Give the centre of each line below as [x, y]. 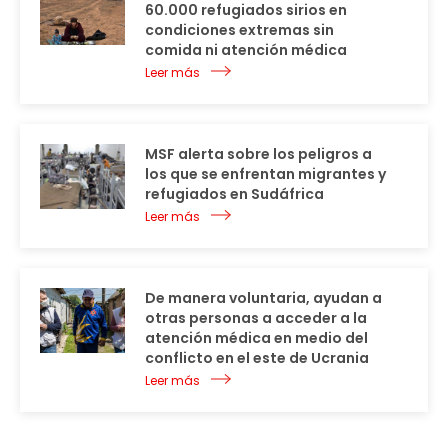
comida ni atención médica [246, 50]
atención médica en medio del [256, 338]
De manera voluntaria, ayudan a [263, 298]
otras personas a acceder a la [256, 318]
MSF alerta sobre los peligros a [258, 154]
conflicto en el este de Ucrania [257, 358]
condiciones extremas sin [239, 30]
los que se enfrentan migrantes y [265, 174]
